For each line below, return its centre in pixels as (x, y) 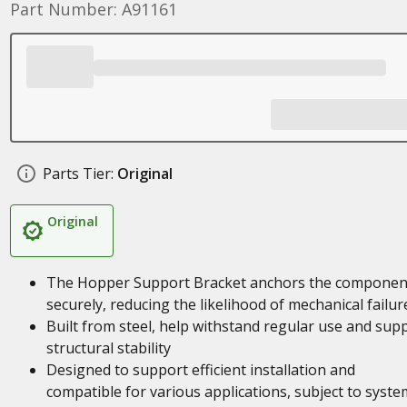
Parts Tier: (78, 174)
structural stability (108, 348)
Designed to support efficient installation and (200, 370)
